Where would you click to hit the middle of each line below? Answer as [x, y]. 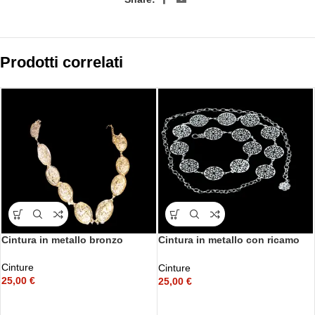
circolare [179, 253]
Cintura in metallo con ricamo [229, 240]
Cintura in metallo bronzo [62, 240]
